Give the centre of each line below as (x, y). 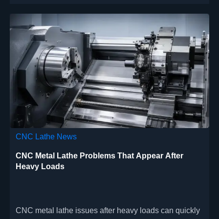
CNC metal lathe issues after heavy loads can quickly (108, 211)
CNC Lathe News (46, 136)
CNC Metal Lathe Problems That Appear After (100, 155)
